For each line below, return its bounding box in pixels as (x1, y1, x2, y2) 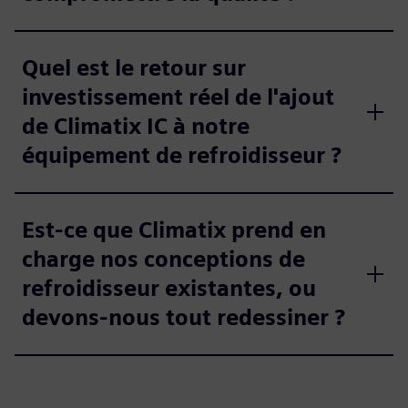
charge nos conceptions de (22, 245, 305, 272)
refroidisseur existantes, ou (22, 274, 316, 301)
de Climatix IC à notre (22, 112, 250, 139)
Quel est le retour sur (22, 54, 246, 81)
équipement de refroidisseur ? (22, 141, 342, 168)
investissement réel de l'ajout (22, 83, 334, 110)
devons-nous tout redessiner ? (22, 303, 345, 331)
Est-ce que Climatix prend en (22, 216, 326, 243)
